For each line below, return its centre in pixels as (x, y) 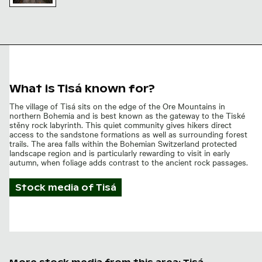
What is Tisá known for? (82, 88)
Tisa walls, (27, 56)
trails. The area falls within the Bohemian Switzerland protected (123, 143)
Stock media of (55, 187)
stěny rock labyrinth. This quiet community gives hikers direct (120, 124)
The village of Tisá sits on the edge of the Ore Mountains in (117, 106)
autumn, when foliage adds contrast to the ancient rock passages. (129, 162)
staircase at (29, 48)
